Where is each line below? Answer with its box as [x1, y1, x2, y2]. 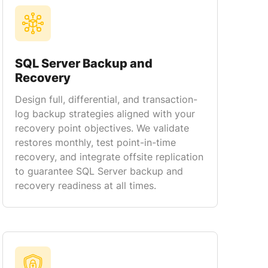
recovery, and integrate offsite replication [15, 151, 203, 163]
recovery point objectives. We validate [15, 122, 189, 134]
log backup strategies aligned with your [15, 108, 195, 120]
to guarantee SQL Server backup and [15, 165, 183, 177]
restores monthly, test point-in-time [15, 136, 176, 148]
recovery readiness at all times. [15, 179, 156, 191]
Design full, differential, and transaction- [15, 93, 197, 105]
